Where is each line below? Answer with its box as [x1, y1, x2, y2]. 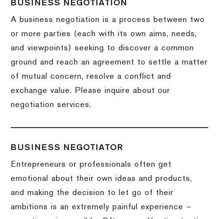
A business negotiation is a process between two [11, 16, 205, 24]
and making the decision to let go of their [11, 189, 174, 197]
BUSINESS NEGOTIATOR [11, 143, 124, 152]
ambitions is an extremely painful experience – [11, 203, 192, 211]
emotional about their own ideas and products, [11, 175, 193, 183]
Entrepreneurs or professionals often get [11, 160, 172, 169]
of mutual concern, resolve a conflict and [11, 72, 172, 81]
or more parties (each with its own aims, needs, [11, 30, 197, 38]
